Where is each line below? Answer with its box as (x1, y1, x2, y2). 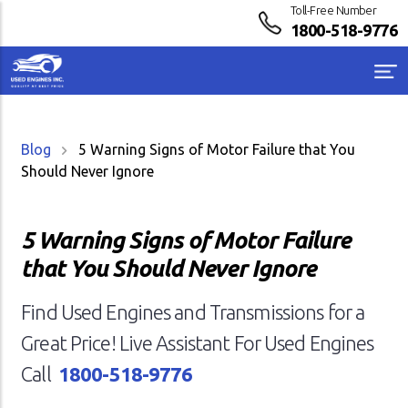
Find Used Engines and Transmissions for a (21, 301, 365, 323)
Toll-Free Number (290, 4, 377, 16)
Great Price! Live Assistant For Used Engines (21, 331, 374, 354)
